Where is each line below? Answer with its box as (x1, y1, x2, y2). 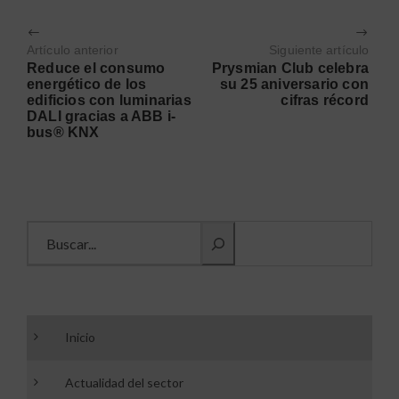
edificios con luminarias (27, 93, 191, 109)
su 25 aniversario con (219, 77, 370, 93)
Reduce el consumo (27, 61, 166, 77)
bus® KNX (27, 125, 100, 141)
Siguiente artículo (269, 43, 370, 58)
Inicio (65, 330, 95, 346)
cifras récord (281, 93, 370, 109)
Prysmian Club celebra (211, 61, 370, 77)
